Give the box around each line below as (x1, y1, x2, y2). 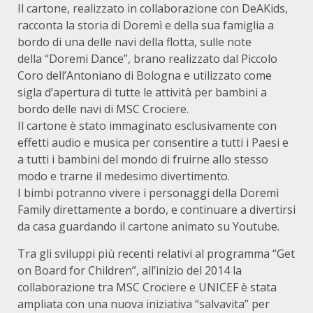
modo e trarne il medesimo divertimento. (17, 168, 230, 184)
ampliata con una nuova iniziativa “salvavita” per (17, 296, 270, 312)
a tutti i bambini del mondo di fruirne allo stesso (17, 152, 268, 167)
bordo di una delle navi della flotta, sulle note (17, 34, 252, 50)
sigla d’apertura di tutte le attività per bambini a (17, 85, 267, 100)
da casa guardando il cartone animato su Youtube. (17, 219, 279, 234)
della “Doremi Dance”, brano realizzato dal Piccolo (17, 51, 277, 66)
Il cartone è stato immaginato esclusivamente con (17, 118, 277, 133)
